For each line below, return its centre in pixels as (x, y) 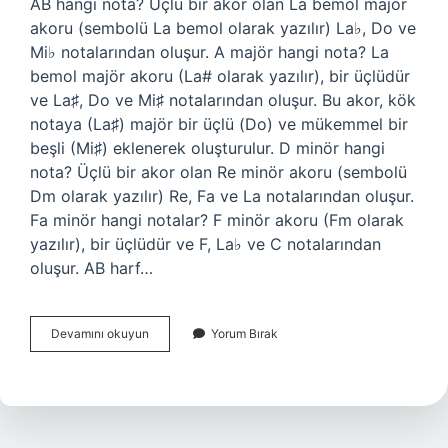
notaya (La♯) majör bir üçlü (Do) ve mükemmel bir (219, 124)
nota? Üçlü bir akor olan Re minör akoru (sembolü (218, 172)
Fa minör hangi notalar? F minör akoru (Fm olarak (217, 220)
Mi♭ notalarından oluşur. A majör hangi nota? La (209, 52)
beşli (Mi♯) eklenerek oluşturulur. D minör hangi (207, 148)
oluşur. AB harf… (91, 268)
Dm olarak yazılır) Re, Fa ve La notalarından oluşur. (222, 196)
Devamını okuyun (100, 333)
